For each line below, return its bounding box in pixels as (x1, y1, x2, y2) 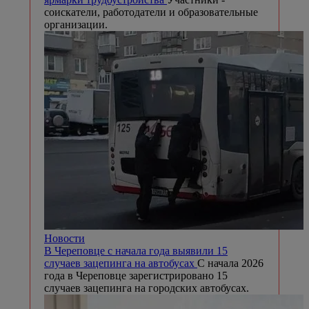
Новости (44, 232, 85, 244)
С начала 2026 (197, 257, 263, 269)
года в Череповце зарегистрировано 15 (44, 269, 228, 281)
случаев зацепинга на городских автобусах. (44, 281, 249, 294)
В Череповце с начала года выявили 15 (44, 244, 228, 257)
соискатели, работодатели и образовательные (44, 6, 258, 18)
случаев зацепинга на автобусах (44, 257, 197, 269)
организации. (44, 18, 108, 30)
